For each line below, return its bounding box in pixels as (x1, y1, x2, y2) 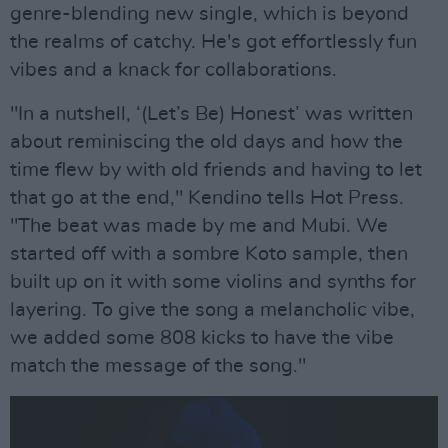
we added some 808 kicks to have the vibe (10, 327, 394, 348)
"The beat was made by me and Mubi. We (10, 215, 388, 236)
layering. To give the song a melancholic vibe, (10, 299, 415, 320)
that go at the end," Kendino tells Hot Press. (10, 187, 404, 208)
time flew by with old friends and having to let (10, 159, 422, 180)
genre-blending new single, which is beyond (10, 3, 409, 24)
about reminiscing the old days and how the (10, 131, 403, 152)
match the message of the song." (10, 355, 306, 376)
